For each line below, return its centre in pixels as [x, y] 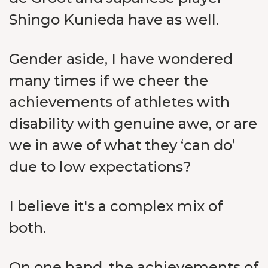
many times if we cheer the [109, 80]
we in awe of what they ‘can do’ [122, 145]
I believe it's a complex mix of [116, 206]
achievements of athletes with [119, 102]
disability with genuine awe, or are [133, 124]
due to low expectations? [100, 167]
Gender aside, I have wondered [121, 59]
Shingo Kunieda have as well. [114, 19]
